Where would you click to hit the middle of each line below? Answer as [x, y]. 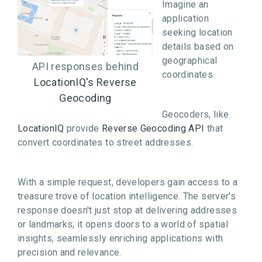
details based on [198, 46]
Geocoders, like [196, 114]
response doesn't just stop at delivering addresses [127, 210]
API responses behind [85, 66]
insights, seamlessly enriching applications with [120, 238]
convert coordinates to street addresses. [106, 142]
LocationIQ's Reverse [85, 82]
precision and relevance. [70, 252]
